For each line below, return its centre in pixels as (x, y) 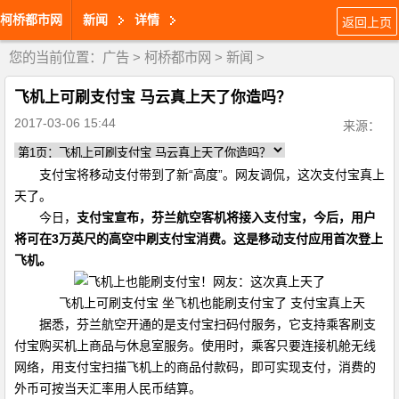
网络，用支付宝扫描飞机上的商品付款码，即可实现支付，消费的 (195, 367)
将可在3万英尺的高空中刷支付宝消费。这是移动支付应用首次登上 (199, 239)
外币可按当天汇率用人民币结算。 (108, 388)
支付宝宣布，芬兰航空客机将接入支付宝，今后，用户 (226, 217)
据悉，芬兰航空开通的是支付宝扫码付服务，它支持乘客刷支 (195, 324)
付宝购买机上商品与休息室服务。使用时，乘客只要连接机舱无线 (195, 346)
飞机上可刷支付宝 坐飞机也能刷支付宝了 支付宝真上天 (199, 303)
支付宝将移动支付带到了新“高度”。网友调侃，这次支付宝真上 (199, 175)
